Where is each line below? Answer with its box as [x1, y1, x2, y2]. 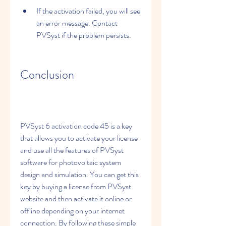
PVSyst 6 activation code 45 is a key [20, 120, 132, 132]
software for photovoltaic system [20, 156, 121, 168]
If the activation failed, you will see [36, 5, 140, 17]
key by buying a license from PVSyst [20, 181, 131, 192]
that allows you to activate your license [20, 132, 138, 144]
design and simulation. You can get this [20, 168, 139, 180]
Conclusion [20, 66, 74, 83]
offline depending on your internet [20, 205, 125, 216]
